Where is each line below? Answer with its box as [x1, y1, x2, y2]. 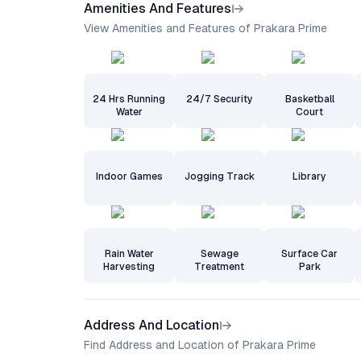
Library [293, 171, 326, 182]
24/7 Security [185, 93, 253, 105]
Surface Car [281, 248, 338, 259]
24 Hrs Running [93, 93, 165, 105]
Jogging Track [184, 171, 255, 182]
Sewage [200, 248, 239, 259]
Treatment [194, 261, 244, 272]
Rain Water [104, 248, 154, 259]
